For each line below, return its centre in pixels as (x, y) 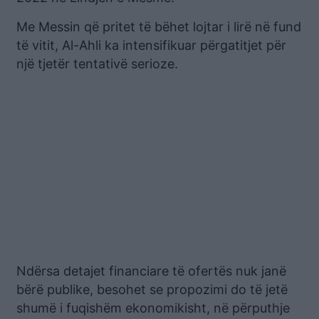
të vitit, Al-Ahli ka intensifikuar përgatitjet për (151, 45)
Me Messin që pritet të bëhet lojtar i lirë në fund (159, 26)
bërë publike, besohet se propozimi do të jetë (152, 289)
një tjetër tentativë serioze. (97, 63)
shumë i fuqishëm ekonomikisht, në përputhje (153, 308)
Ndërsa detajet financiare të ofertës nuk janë (151, 271)
